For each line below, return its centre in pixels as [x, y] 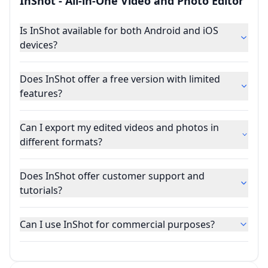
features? [41, 94]
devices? [39, 45]
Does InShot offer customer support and [112, 176]
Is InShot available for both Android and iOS [119, 31]
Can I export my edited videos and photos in [119, 128]
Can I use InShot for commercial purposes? [117, 225]
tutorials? [41, 191]
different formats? [61, 142]
